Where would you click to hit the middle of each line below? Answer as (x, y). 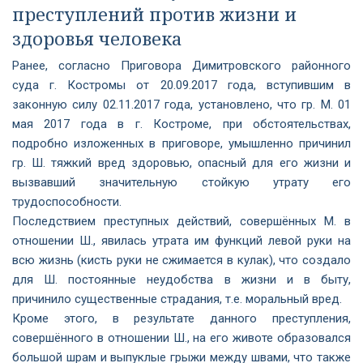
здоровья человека (97, 38)
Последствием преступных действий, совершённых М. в (181, 221)
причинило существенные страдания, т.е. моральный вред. (177, 299)
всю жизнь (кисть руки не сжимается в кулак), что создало (181, 260)
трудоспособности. (67, 202)
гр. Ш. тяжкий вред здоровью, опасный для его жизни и (181, 163)
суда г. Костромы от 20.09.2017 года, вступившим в (181, 85)
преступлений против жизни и (154, 14)
